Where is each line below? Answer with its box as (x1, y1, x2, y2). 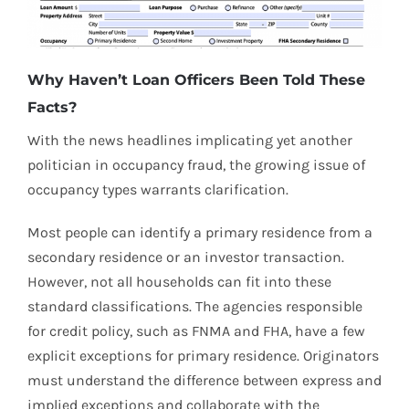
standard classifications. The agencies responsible (27, 298, 362, 316)
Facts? (27, 99, 77, 116)
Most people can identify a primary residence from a (27, 224, 372, 242)
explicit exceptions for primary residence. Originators (27, 347, 379, 365)
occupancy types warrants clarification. (27, 181, 288, 199)
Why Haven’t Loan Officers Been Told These (27, 71, 365, 89)
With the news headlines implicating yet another (27, 131, 352, 150)
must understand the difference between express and (27, 372, 382, 390)
